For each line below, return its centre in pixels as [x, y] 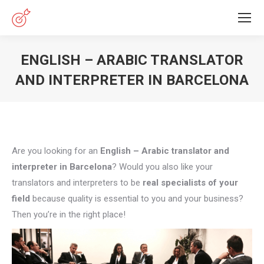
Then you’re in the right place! [69, 214]
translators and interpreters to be [77, 183]
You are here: [158, 98]
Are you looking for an [56, 151]
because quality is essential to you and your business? [137, 199]
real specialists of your [190, 183]
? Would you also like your [162, 167]
